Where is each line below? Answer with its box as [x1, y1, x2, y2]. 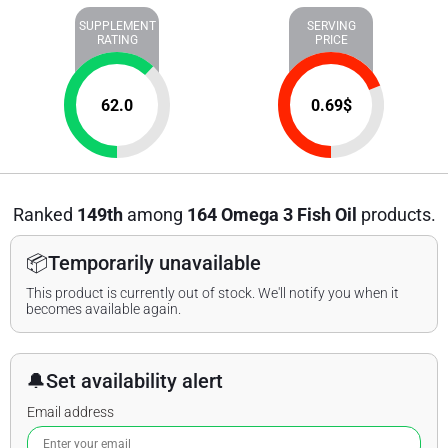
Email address [27, 404, 114, 420]
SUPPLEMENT [78, 19, 156, 33]
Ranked [12, 204, 77, 225]
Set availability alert [46, 369, 223, 393]
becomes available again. [26, 301, 181, 317]
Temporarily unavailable [48, 251, 261, 275]
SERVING [306, 19, 356, 33]
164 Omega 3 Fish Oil [186, 204, 357, 225]
